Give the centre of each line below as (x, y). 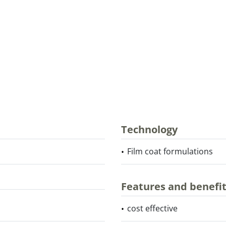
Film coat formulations (170, 151)
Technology (149, 129)
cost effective (152, 208)
